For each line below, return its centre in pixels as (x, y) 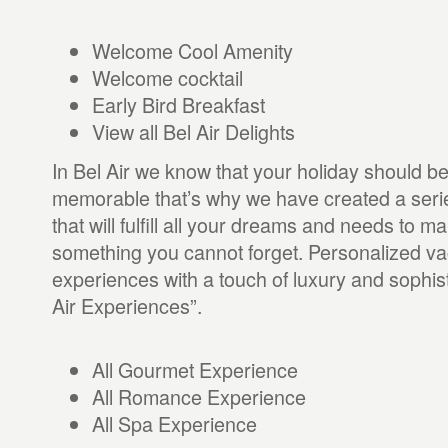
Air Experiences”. (126, 305)
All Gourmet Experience (194, 369)
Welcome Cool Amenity (192, 50)
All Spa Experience (174, 423)
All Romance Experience (198, 396)
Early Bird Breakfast (178, 104)
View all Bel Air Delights (193, 131)
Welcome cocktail (167, 77)
